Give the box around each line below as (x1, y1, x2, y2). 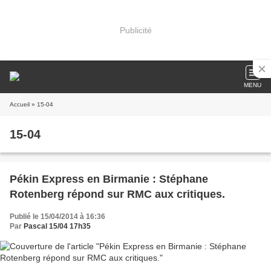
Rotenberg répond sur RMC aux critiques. (10, 188, 225, 200)
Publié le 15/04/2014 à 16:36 (10, 212, 105, 221)
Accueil (10, 101, 30, 108)
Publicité (119, 25, 152, 35)
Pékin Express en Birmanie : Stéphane (10, 173, 208, 185)
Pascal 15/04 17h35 (24, 222, 91, 230)
